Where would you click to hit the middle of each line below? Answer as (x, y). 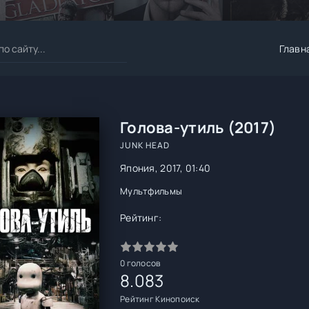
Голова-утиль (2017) (198, 128)
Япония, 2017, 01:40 (166, 168)
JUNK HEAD (145, 145)
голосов (143, 263)
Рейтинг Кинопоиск (160, 299)
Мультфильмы (151, 191)
